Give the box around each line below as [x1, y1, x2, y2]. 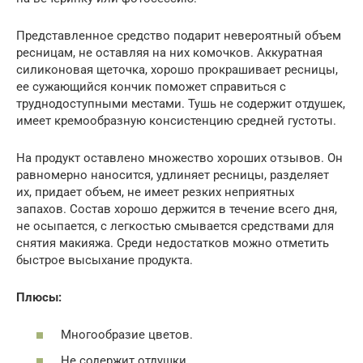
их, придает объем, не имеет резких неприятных [16, 184, 294, 199]
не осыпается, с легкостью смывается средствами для [16, 218, 334, 233]
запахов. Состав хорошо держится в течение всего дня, [16, 201, 337, 216]
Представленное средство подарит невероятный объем [16, 28, 341, 43]
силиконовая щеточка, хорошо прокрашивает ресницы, [16, 62, 338, 77]
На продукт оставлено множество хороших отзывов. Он [16, 150, 343, 165]
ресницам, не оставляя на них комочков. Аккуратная [16, 45, 322, 60]
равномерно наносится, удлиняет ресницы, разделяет [16, 167, 329, 182]
